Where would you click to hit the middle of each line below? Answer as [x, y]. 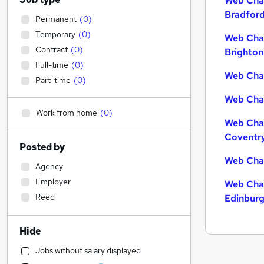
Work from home [67, 113]
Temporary [55, 34]
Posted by [42, 147]
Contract [52, 49]
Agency [49, 166]
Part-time [53, 80]
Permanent [56, 19]
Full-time [52, 65]
